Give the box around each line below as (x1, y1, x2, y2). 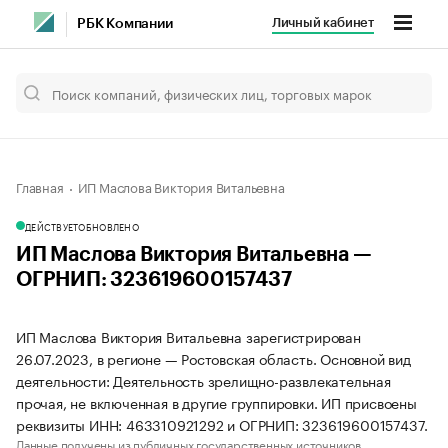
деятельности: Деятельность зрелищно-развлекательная (16, 369, 391, 391)
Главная (16, 176, 64, 196)
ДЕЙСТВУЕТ (25, 219, 79, 233)
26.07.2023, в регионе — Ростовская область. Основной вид (16, 347, 411, 369)
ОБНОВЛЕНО (78, 219, 139, 233)
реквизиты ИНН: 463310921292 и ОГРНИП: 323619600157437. (16, 413, 429, 435)
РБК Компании (77, 17, 173, 31)
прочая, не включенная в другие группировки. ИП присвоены (16, 391, 417, 413)
